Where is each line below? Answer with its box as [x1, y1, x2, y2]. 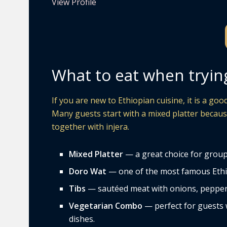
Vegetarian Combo [69, 200, 143, 211]
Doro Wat [69, 165, 107, 177]
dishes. [69, 213, 95, 224]
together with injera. [52, 121, 129, 132]
